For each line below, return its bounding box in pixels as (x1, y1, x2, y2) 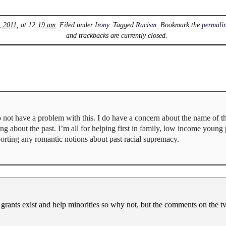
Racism (136, 20, 157, 29)
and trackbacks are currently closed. (66, 31, 167, 39)
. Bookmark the (156, 20, 202, 29)
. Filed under (55, 20, 95, 29)
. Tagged (109, 20, 136, 29)
